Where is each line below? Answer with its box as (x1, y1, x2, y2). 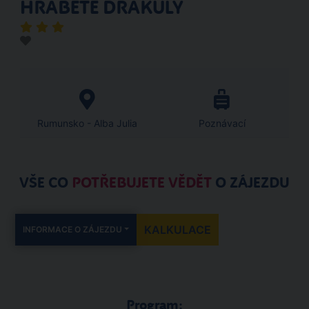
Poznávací (198, 117, 246, 129)
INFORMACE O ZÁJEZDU (23, 224, 122, 235)
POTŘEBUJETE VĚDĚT (72, 174, 212, 192)
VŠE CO (19, 174, 72, 192)
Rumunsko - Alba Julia (37, 117, 137, 129)
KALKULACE (144, 223, 212, 237)
